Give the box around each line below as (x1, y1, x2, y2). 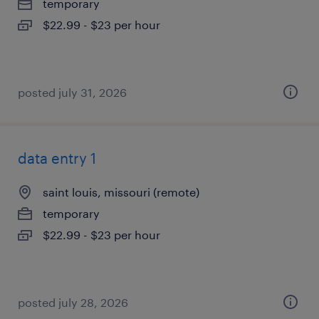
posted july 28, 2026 (18, 296, 128, 309)
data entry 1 (18, 150, 96, 167)
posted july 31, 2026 (18, 85, 127, 99)
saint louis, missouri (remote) (43, 185, 199, 199)
